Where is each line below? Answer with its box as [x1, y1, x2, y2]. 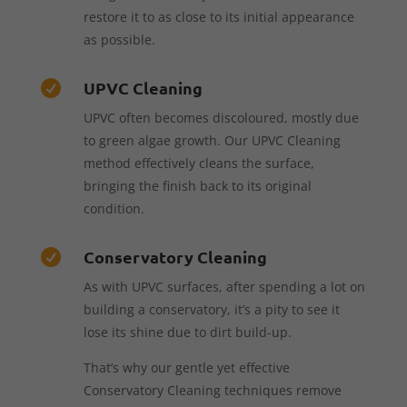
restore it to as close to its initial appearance [83, 7, 354, 25]
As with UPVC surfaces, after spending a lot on [83, 277, 365, 295]
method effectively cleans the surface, [83, 154, 314, 172]
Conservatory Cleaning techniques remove [83, 381, 342, 399]
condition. [83, 199, 144, 217]
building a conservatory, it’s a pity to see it [83, 300, 340, 318]
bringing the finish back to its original [83, 176, 312, 194]
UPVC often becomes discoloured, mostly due [83, 108, 359, 126]
